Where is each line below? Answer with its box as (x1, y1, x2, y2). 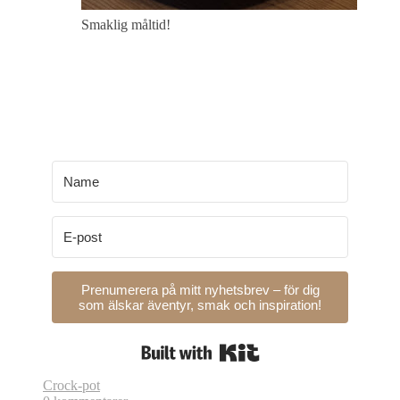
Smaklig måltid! (81, 17, 171, 33)
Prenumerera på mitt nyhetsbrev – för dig (80, 282, 320, 298)
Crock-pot (43, 378, 100, 394)
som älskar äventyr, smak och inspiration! (79, 297, 321, 313)
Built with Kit (259, 337, 337, 353)
